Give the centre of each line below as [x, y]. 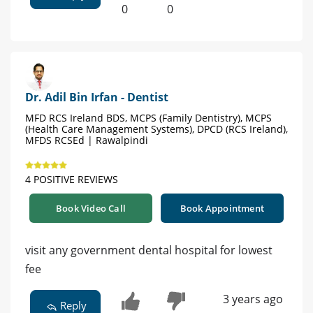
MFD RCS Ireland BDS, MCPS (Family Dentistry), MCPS [148, 118]
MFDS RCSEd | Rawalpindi [87, 140]
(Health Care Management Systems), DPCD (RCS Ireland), [156, 129]
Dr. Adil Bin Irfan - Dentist [97, 97]
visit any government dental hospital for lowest [149, 250]
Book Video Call [91, 209]
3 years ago [253, 299]
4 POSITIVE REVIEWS [72, 180]
